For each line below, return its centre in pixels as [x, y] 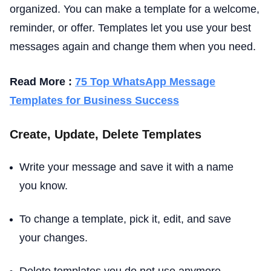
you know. [44, 186]
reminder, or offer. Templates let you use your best [130, 28]
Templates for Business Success [94, 100]
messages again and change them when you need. [133, 47]
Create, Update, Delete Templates [106, 134]
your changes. [54, 238]
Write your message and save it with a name [126, 167]
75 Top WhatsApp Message [145, 82]
